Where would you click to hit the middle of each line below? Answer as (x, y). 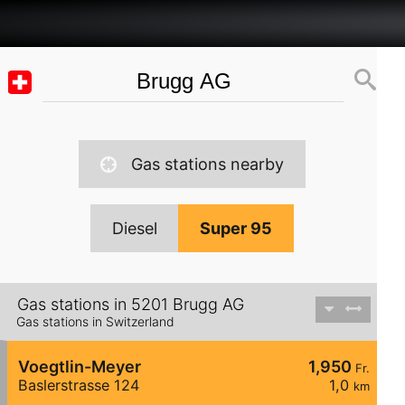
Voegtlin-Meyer (80, 367)
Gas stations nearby (207, 164)
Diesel (134, 228)
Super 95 (235, 228)
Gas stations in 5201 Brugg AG (131, 305)
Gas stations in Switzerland (95, 322)
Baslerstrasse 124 (79, 386)
